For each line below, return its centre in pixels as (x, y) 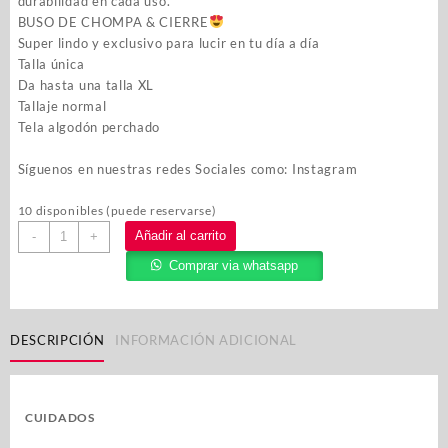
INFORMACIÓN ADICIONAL (206, 340)
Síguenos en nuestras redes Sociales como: (154, 169)
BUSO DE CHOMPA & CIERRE (113, 22)
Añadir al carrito (180, 236)
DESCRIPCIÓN (57, 340)
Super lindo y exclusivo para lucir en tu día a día (168, 43)
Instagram (324, 169)
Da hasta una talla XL (86, 85)
